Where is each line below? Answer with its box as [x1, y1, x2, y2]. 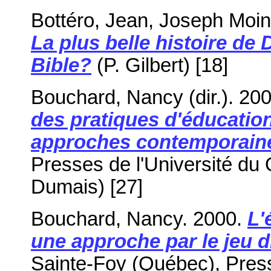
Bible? [31, 54, 91, 76]
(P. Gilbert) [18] [91, 54, 228, 76]
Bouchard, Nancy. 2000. [31, 207, 247, 230]
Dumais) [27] [31, 175, 143, 198]
